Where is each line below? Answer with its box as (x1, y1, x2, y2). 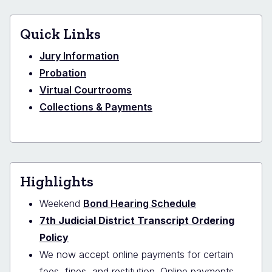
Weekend (39, 197, 83, 209)
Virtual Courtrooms (39, 83, 132, 96)
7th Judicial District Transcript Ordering (39, 214, 234, 226)
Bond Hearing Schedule (83, 197, 196, 209)
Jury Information (39, 49, 119, 62)
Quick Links (20, 24, 101, 42)
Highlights (20, 172, 93, 190)
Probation (39, 66, 86, 79)
